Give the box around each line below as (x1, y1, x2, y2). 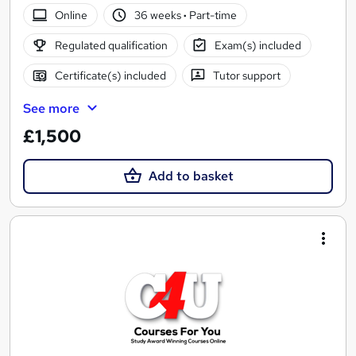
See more (23, 100, 79, 118)
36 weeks (134, 7, 184, 22)
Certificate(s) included (54, 68, 166, 83)
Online (54, 7, 87, 22)
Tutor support (213, 68, 281, 83)
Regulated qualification (54, 37, 168, 52)
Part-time (187, 7, 238, 22)
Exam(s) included (215, 37, 302, 52)
